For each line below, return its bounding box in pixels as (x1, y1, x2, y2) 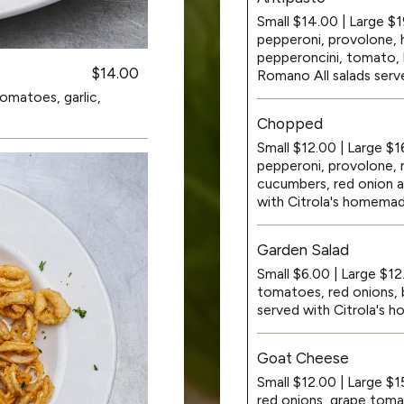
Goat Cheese (257, 348, 349, 367)
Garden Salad (257, 240, 349, 259)
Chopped (257, 114, 323, 133)
